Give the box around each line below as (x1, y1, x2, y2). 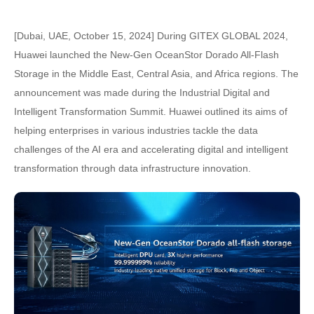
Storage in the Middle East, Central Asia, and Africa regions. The (14, 68, 299, 79)
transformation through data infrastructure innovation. (14, 163, 251, 174)
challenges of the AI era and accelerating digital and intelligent (14, 144, 288, 155)
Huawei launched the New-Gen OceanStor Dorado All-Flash (14, 49, 279, 60)
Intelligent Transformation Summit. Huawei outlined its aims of (14, 106, 287, 117)
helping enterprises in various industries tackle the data (14, 125, 258, 136)
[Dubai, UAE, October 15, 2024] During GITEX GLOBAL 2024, (14, 30, 288, 41)
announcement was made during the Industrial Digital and (14, 87, 270, 98)
